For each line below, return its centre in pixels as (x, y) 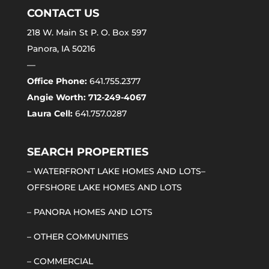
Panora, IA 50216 (61, 49)
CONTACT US (63, 14)
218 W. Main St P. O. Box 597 (86, 33)
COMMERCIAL (63, 261)
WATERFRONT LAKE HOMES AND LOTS (117, 171)
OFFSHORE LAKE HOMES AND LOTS (104, 188)
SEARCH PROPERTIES (87, 152)
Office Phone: (57, 81)
